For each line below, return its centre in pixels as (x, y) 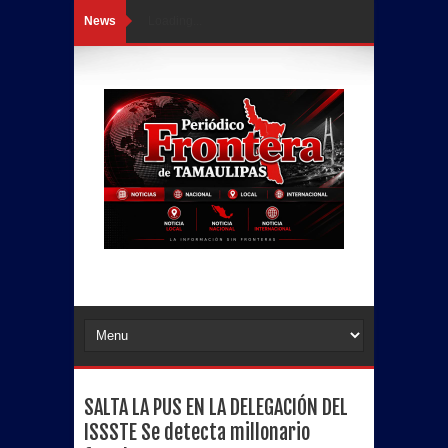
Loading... (175, 21)
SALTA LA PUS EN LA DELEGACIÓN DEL (216, 407)
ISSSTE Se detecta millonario (197, 432)
